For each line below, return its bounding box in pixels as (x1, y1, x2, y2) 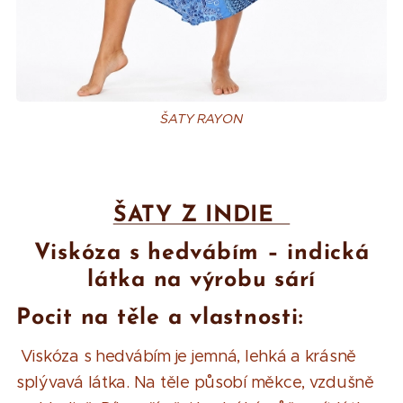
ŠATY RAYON (160, 110, 243, 127)
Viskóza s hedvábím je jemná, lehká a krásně (20, 345, 357, 366)
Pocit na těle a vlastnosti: (16, 306, 303, 329)
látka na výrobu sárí (87, 268, 316, 291)
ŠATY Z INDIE (112, 203, 291, 227)
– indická (266, 241, 370, 264)
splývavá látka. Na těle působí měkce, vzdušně (16, 372, 374, 392)
